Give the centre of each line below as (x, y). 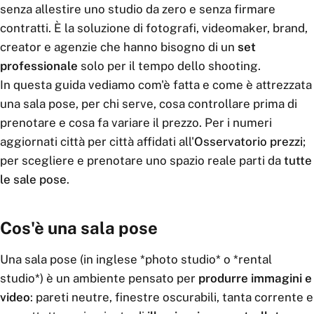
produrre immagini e (255, 278)
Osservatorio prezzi (248, 142)
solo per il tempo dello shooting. (169, 66)
